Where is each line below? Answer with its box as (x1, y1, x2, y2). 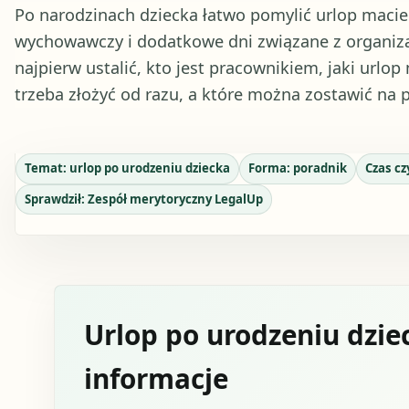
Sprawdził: (24, 191, 88, 208)
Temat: (24, 160, 69, 177)
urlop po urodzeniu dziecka (68, 160, 230, 177)
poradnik (292, 160, 347, 177)
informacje (83, 360, 228, 398)
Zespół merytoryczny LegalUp (87, 191, 263, 208)
